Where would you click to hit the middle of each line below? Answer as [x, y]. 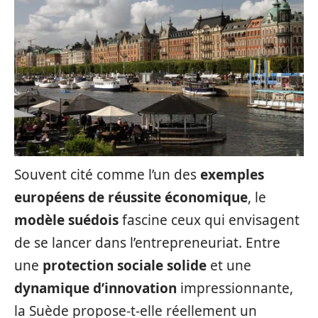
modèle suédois [66, 220]
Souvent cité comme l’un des [107, 175]
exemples [232, 175]
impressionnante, [235, 288]
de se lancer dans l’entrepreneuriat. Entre [147, 243]
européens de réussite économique [131, 197]
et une [229, 265]
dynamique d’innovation [95, 288]
